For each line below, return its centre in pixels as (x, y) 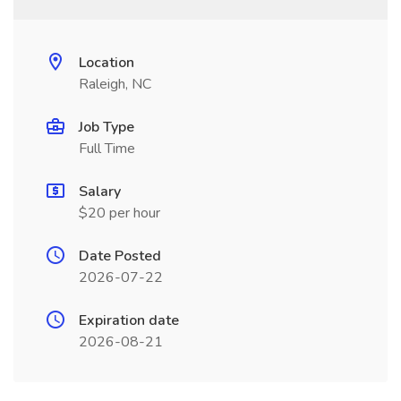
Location (107, 63)
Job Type (107, 127)
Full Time (107, 149)
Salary (100, 192)
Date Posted (120, 256)
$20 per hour (119, 213)
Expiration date (129, 320)
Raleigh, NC (115, 84)
